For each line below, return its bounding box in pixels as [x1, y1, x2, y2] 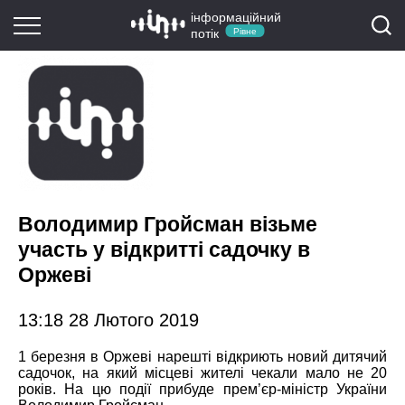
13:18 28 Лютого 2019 [18, 309, 199, 330]
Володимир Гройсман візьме [18, 212, 317, 237]
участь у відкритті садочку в [18, 238, 310, 262]
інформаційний [190, 10, 281, 24]
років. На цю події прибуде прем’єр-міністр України [18, 381, 387, 397]
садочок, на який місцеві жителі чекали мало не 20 [18, 364, 387, 381]
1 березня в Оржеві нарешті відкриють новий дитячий [18, 348, 387, 364]
